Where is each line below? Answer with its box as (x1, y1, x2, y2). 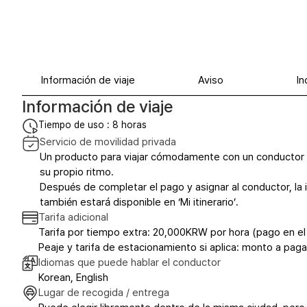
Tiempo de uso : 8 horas (38, 119, 147, 131)
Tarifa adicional (38, 211, 108, 224)
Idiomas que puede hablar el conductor (38, 256, 221, 269)
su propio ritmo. (40, 166, 114, 179)
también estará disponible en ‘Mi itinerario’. (40, 196, 238, 209)
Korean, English (38, 271, 108, 284)
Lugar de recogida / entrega (38, 286, 169, 299)
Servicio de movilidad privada (40, 136, 176, 149)
